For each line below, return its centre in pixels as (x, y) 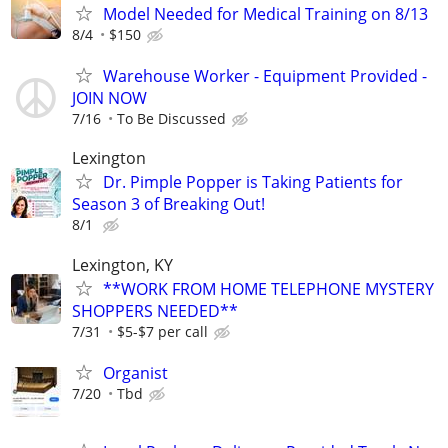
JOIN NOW (109, 98)
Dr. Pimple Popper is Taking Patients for (253, 182)
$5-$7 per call (162, 331)
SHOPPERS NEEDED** (155, 310)
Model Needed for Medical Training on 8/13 (265, 14)
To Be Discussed (171, 119)
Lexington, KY (122, 264)
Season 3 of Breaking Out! (168, 204)
